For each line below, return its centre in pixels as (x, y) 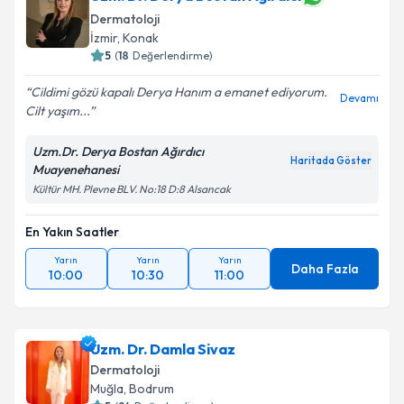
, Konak (138, 38)
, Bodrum (149, 389)
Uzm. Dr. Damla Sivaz (163, 349)
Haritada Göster (331, 161)
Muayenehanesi (76, 170)
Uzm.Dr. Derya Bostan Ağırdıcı (118, 151)
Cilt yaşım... (57, 111)
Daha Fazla (325, 269)
